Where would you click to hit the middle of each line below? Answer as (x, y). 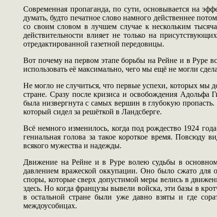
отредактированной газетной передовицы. (94, 44)
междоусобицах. (50, 205)
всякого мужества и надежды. (72, 145)
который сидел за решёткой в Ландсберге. (93, 111)
